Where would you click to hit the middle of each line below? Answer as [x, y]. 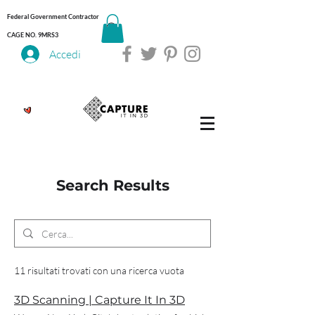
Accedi [65, 54]
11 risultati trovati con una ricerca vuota [99, 270]
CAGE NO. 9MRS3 [33, 35]
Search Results [112, 185]
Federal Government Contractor [53, 17]
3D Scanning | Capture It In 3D [99, 300]
